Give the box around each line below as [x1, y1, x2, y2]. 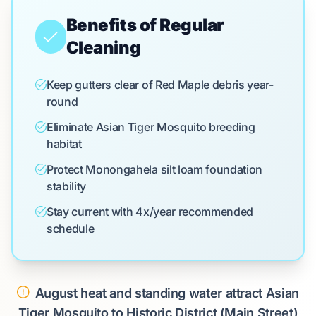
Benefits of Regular [66, 15, 224, 35]
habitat [46, 137, 82, 151]
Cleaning [66, 37, 141, 58]
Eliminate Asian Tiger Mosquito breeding [46, 120, 255, 134]
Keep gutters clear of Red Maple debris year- [46, 78, 274, 92]
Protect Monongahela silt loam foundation [46, 162, 263, 176]
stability [46, 179, 87, 193]
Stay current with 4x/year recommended [46, 205, 254, 219]
